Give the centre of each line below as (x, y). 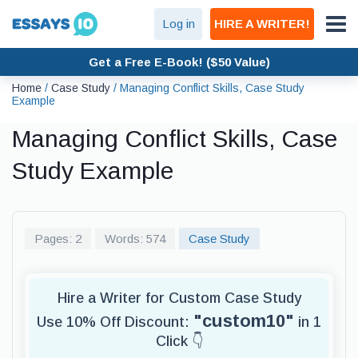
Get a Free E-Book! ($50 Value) (179, 62)
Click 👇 (179, 341)
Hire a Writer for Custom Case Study (179, 298)
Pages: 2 (58, 239)
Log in (178, 24)
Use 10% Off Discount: (115, 322)
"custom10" (244, 321)
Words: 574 (135, 239)
